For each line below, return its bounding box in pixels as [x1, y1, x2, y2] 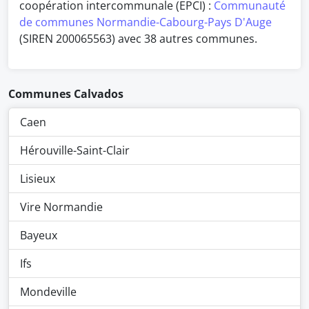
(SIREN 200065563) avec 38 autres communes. [19, 31, 257, 46]
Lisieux [20, 171, 55, 186]
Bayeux [20, 228, 57, 243]
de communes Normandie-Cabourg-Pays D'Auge [19, 14, 272, 30]
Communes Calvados [8, 86, 123, 101]
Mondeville [20, 284, 77, 299]
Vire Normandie [20, 199, 103, 215]
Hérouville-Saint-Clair [20, 143, 130, 158]
